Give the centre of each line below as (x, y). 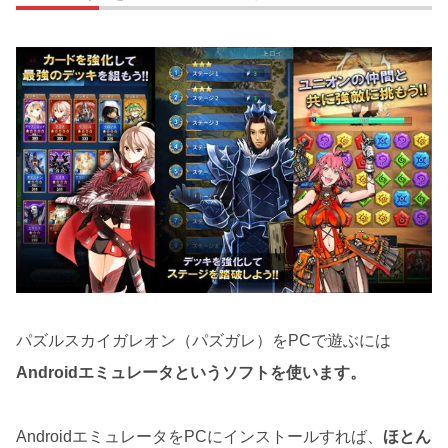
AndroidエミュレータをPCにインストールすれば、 (199, 437)
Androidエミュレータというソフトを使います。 (191, 373)
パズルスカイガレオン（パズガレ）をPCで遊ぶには (203, 341)
